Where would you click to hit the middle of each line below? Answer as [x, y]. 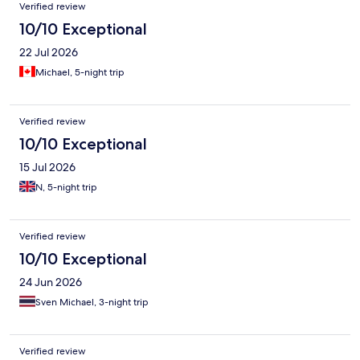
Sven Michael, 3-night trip [92, 303]
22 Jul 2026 [49, 53]
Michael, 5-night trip [80, 73]
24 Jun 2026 [51, 282]
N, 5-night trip [66, 188]
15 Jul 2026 [47, 168]
